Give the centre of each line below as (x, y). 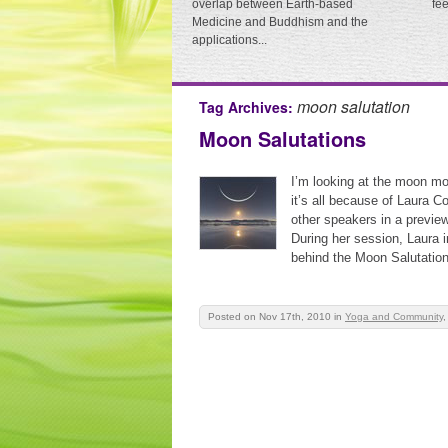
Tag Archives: (248, 107)
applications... (229, 40)
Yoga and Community (394, 316)
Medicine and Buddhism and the (280, 22)
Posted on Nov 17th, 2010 (269, 316)
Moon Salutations (282, 138)
